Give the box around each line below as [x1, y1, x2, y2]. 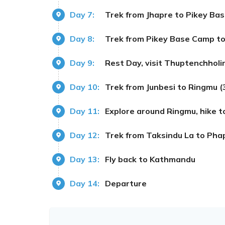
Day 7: [70, 9, 94, 20]
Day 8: [70, 33, 94, 44]
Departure [105, 178, 147, 188]
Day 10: [70, 81, 99, 92]
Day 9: [70, 57, 94, 68]
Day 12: [70, 130, 99, 140]
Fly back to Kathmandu [105, 154, 195, 164]
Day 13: [70, 154, 99, 164]
